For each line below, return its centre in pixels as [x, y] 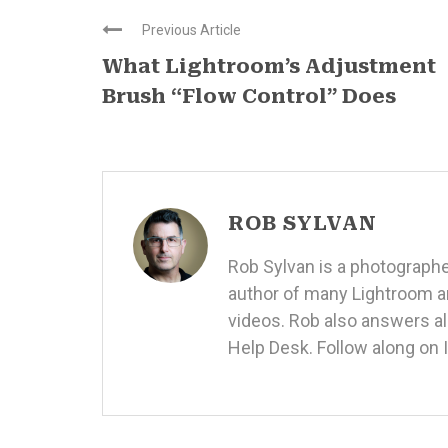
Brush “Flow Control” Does [249, 96]
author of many [290, 293]
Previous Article [191, 30]
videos [254, 320]
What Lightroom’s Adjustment [269, 66]
